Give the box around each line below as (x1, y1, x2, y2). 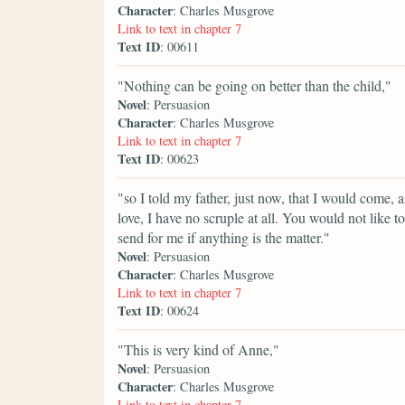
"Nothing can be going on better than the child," (118, 75, 391, 95)
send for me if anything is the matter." (118, 227, 330, 247)
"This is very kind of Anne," (118, 339, 279, 359)
